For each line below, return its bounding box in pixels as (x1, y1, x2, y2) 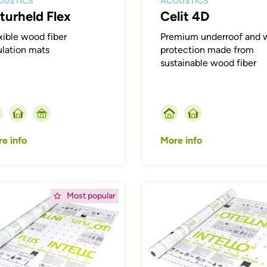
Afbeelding (141, 183, 189, 195)
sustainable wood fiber (160, 57, 256, 69)
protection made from (160, 44, 254, 56)
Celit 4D (160, 8, 209, 25)
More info (160, 135, 202, 147)
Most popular (66, 191, 116, 201)
